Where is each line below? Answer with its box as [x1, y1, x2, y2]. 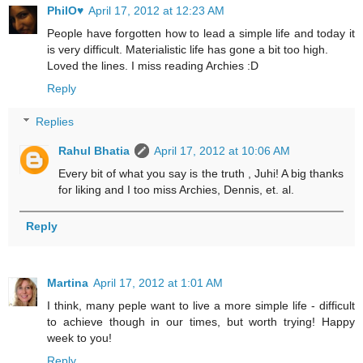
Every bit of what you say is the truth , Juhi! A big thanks [58, 167, 344, 181]
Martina [47, 276, 88, 290]
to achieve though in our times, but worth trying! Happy [47, 315, 355, 329]
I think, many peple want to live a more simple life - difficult [47, 299, 355, 313]
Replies [36, 115, 75, 129]
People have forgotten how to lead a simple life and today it [47, 26, 355, 40]
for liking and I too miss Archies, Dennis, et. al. [58, 183, 295, 197]
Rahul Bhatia [58, 144, 130, 158]
